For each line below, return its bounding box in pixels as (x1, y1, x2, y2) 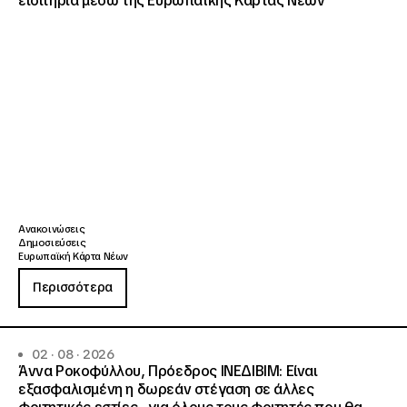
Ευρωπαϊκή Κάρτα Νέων (18, 250, 128, 263)
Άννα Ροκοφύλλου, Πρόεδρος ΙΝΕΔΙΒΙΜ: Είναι (18, 362, 318, 382)
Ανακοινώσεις (18, 223, 85, 236)
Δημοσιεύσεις (18, 236, 86, 250)
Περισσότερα (33, 279, 113, 296)
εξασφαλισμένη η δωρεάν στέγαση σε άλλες (18, 380, 314, 400)
